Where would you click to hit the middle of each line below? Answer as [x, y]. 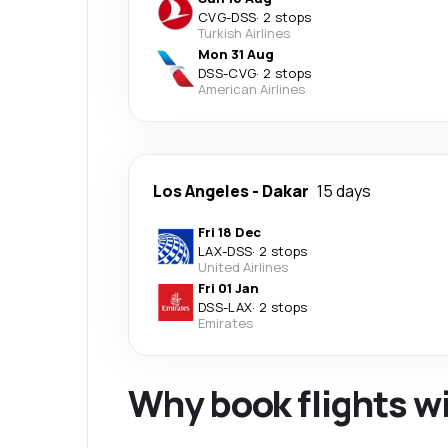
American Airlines [251, 88]
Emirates [225, 322]
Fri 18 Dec [229, 231]
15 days [344, 190]
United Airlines [243, 266]
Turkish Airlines [244, 32]
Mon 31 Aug [236, 53]
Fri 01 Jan [228, 287]
